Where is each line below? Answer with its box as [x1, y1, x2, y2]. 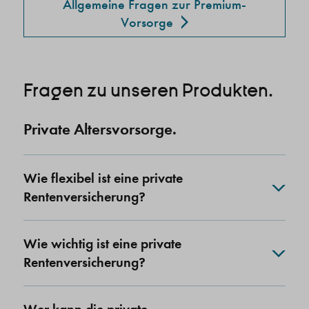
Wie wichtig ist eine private [23, 235, 181, 252]
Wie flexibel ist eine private [23, 170, 183, 187]
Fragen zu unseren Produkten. [23, 81, 274, 101]
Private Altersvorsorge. [23, 119, 177, 139]
